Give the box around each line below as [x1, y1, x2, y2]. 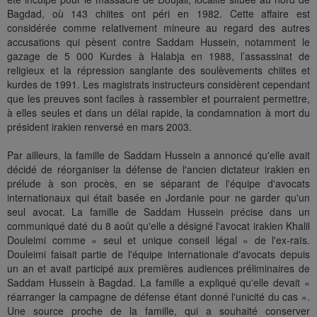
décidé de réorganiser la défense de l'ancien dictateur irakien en [7, 162, 310, 177]
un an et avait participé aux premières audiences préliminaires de [7, 261, 310, 276]
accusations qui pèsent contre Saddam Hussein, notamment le [7, 35, 310, 50]
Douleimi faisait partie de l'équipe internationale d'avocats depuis [7, 247, 310, 262]
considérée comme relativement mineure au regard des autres [7, 21, 310, 35]
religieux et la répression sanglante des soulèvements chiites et [7, 63, 310, 78]
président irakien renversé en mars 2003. [7, 120, 192, 134]
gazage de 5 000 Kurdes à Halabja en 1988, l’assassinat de [7, 49, 310, 64]
